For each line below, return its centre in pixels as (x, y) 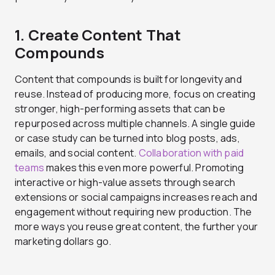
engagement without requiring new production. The (134, 211)
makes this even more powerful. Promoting (144, 167)
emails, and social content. (77, 153)
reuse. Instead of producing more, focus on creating (135, 94)
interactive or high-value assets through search (125, 182)
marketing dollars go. (63, 241)
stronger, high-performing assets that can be (120, 108)
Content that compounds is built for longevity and (128, 79)
